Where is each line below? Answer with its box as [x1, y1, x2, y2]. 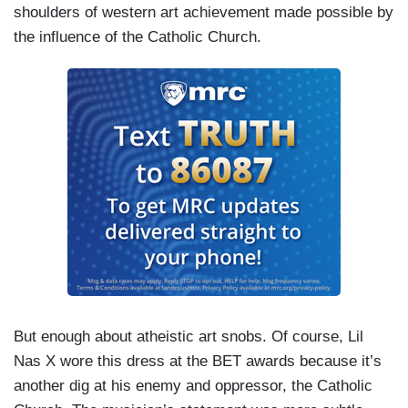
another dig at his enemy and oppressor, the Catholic [14, 376, 372, 394]
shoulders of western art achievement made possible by [14, 3, 393, 21]
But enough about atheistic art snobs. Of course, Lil [14, 327, 363, 345]
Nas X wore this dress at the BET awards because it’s [14, 352, 382, 370]
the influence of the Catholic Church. [14, 27, 266, 46]
